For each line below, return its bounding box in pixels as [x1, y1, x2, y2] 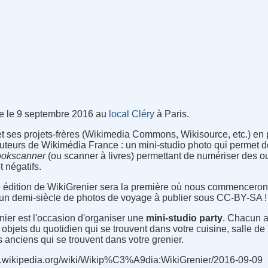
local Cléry [109, 109, 155, 120]
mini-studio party [145, 213, 223, 224]
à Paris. [154, 109, 190, 120]
